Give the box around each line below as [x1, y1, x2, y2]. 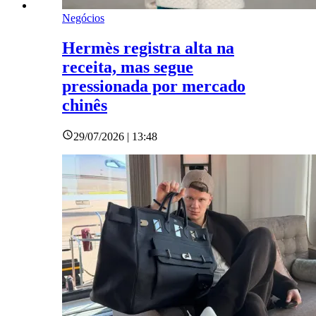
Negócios [62, 11, 104, 24]
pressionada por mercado [62, 76, 245, 95]
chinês [62, 95, 107, 114]
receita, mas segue [62, 57, 193, 76]
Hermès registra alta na [62, 38, 234, 57]
